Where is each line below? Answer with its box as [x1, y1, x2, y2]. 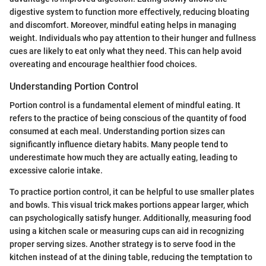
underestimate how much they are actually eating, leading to [9, 152, 237, 162]
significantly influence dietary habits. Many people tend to [9, 139, 228, 149]
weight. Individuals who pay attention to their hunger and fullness [9, 33, 256, 43]
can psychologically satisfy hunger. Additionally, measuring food [9, 213, 251, 223]
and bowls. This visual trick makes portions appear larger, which [9, 199, 249, 210]
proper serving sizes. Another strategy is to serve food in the [9, 239, 236, 249]
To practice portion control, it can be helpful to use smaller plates [9, 186, 254, 197]
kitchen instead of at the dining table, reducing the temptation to [9, 252, 252, 262]
